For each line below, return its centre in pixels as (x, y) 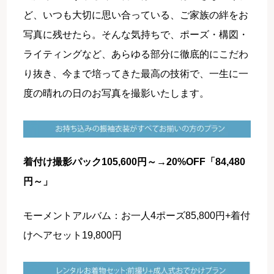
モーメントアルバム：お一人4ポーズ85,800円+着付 (137, 215)
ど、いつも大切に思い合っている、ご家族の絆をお (136, 15)
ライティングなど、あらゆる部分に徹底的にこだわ (136, 54)
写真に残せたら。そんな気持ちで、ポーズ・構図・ (136, 34)
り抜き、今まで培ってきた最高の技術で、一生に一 (136, 73)
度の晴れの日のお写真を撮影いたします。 (117, 93)
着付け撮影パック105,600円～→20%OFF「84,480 (135, 161)
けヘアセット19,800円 (73, 235)
